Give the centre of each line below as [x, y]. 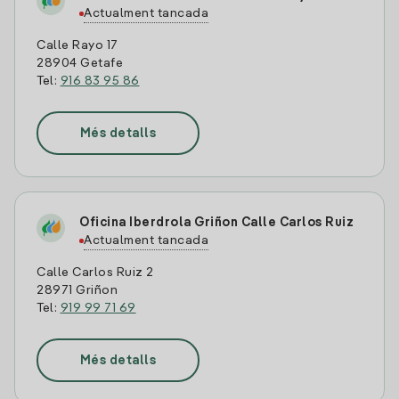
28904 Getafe [80, 63]
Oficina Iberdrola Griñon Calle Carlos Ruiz [216, 223]
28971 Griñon [77, 290]
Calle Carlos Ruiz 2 [95, 273]
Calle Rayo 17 [77, 45]
